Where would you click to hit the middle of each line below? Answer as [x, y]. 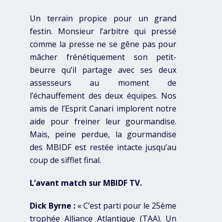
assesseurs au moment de [103, 83]
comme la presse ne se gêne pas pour [103, 44]
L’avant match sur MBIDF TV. [86, 183]
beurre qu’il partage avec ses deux [103, 70]
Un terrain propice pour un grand [103, 18]
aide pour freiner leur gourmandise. [103, 121]
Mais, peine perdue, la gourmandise [103, 134]
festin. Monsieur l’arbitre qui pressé [103, 31]
